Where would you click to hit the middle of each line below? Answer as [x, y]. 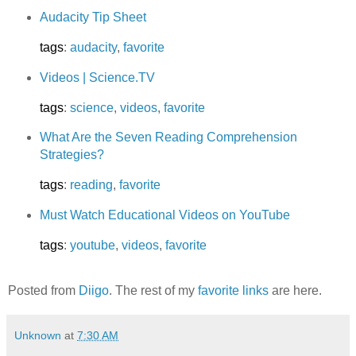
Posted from [43, 290]
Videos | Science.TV [97, 77]
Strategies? [72, 155]
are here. [295, 290]
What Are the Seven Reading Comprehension [168, 137]
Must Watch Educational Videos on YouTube [164, 215]
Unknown [38, 335]
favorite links [233, 290]
